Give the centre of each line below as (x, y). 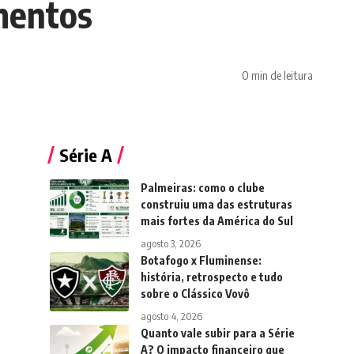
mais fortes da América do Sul (217, 221)
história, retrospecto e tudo (211, 277)
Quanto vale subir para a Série (217, 333)
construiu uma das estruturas (216, 205)
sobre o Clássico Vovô (195, 294)
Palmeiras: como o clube (202, 188)
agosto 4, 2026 (171, 316)
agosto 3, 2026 (170, 244)
